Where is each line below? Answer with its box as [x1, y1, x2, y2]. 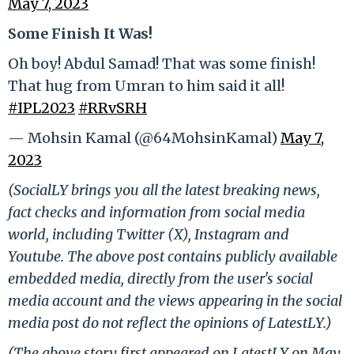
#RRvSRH [78, 98, 147, 117]
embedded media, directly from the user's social [8, 269, 313, 288]
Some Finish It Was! [8, 24, 153, 43]
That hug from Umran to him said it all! [8, 76, 284, 95]
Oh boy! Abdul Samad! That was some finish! [8, 54, 315, 73]
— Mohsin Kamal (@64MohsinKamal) [8, 128, 281, 147]
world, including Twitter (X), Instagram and [8, 224, 289, 243]
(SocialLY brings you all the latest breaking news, [8, 180, 320, 199]
